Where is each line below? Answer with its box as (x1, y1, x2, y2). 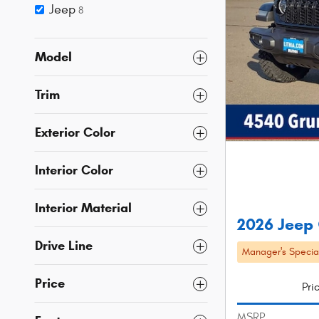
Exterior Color (35, 125, 115, 141)
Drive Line (35, 238, 93, 254)
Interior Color (35, 162, 113, 179)
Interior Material (35, 200, 132, 216)
